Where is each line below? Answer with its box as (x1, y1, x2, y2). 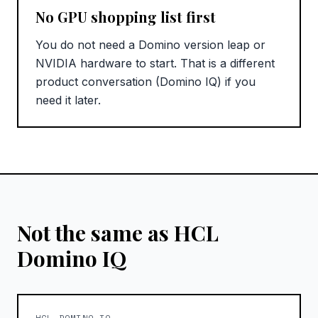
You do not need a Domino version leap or (35, 38, 265, 53)
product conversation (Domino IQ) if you (35, 75, 256, 89)
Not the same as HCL (17, 219, 219, 248)
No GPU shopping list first (35, 7, 216, 27)
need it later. (35, 93, 101, 108)
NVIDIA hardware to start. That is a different (35, 56, 275, 71)
